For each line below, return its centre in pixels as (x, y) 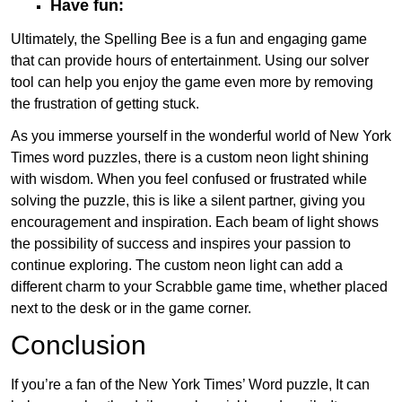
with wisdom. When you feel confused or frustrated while (189, 179)
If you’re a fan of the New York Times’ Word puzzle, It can (190, 384)
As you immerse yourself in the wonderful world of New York (201, 135)
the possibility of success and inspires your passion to (181, 243)
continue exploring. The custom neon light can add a (177, 265)
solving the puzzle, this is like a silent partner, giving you (188, 200)
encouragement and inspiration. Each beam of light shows (195, 222)
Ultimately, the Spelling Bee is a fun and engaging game (189, 39)
